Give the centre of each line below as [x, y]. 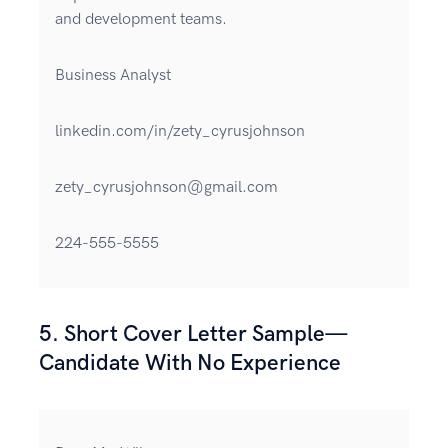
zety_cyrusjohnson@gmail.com [166, 188]
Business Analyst [113, 76]
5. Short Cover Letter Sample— [193, 335]
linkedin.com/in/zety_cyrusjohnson [180, 132]
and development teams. [141, 20]
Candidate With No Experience [190, 364]
